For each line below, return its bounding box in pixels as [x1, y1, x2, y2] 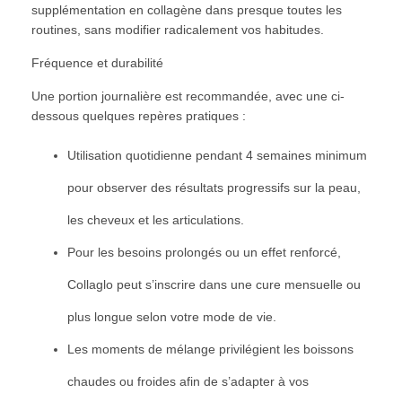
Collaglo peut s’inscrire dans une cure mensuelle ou [67, 276, 361, 292]
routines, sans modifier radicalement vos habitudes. [31, 22, 324, 37]
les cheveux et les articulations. [67, 212, 244, 227]
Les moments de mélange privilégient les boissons [67, 341, 354, 356]
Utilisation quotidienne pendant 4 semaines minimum [67, 147, 367, 162]
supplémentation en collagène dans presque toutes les [31, 2, 342, 17]
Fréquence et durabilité [31, 55, 163, 70]
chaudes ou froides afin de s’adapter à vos [67, 373, 309, 389]
